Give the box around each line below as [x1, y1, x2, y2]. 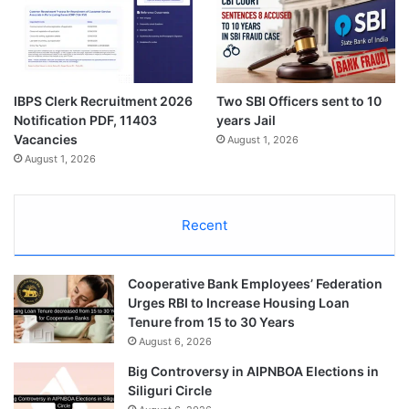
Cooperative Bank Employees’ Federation [128, 276, 383, 292]
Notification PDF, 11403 [14, 112, 157, 129]
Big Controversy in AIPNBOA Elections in [128, 363, 379, 380]
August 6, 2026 [139, 335, 212, 349]
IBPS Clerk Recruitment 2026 [14, 93, 193, 110]
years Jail [215, 112, 276, 129]
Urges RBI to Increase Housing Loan [128, 295, 350, 311]
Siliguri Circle [128, 383, 212, 399]
